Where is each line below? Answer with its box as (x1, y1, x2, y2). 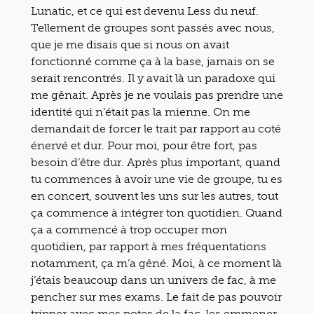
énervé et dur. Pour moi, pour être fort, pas (31, 138, 257, 152)
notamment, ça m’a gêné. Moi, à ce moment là (31, 256, 282, 270)
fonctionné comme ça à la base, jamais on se (31, 54, 275, 68)
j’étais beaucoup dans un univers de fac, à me (31, 273, 276, 287)
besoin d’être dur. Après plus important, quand (31, 155, 280, 169)
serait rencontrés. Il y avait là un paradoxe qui (31, 71, 275, 85)
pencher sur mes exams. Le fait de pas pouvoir (31, 289, 282, 303)
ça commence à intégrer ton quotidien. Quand (31, 205, 282, 219)
